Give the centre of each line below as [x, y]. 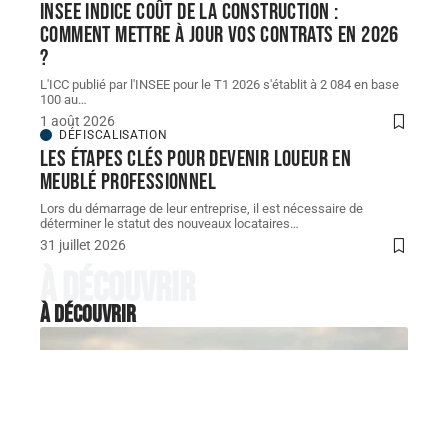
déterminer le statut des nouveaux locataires [165, 223]
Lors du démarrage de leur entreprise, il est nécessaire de [201, 208]
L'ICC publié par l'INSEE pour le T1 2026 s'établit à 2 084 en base [219, 84]
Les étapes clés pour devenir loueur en [196, 158]
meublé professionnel [128, 181]
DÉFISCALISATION [113, 134]
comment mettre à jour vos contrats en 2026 [219, 34]
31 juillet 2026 [83, 244]
